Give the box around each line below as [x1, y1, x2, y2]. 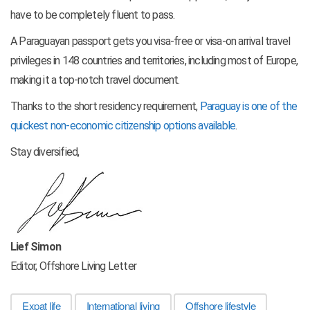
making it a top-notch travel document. [10, 73, 180, 87]
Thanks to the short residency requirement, [10, 100, 200, 113]
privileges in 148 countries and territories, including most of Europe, [10, 54, 298, 68]
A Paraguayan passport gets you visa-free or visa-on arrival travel [10, 35, 291, 48]
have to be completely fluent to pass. [10, 8, 175, 22]
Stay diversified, [10, 145, 80, 159]
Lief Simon [10, 240, 61, 254]
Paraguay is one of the [199, 100, 298, 113]
